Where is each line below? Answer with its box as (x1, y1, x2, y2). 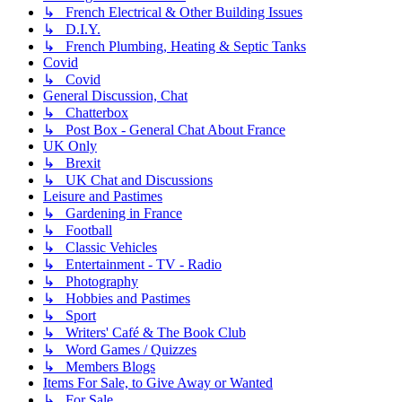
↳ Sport (43, 307, 96, 323)
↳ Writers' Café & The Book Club (43, 324, 246, 340)
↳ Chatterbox (43, 104, 128, 120)
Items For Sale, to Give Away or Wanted (43, 374, 273, 390)
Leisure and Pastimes (43, 188, 162, 204)
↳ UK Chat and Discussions (43, 171, 213, 188)
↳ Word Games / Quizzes (43, 341, 197, 357)
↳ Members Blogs (43, 358, 155, 374)
